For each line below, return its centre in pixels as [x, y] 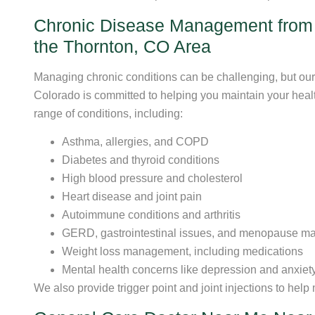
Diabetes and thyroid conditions [141, 160]
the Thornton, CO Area [122, 46]
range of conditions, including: [108, 113]
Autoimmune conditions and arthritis [151, 215]
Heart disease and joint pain [132, 197]
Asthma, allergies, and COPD [135, 142]
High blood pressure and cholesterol [152, 179]
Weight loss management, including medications [182, 252]
